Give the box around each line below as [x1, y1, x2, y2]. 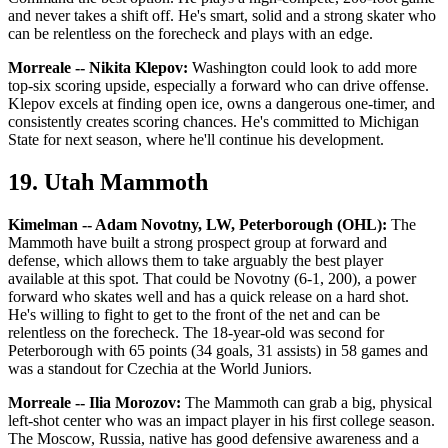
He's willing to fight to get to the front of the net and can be [8, 305, 380, 323]
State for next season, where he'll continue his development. [8, 131, 384, 148]
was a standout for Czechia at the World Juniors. [8, 359, 312, 377]
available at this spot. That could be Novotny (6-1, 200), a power [8, 269, 416, 287]
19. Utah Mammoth [8, 168, 208, 195]
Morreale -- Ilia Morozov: [8, 393, 181, 411]
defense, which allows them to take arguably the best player [8, 251, 383, 269]
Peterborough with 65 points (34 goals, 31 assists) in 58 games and [8, 341, 428, 359]
